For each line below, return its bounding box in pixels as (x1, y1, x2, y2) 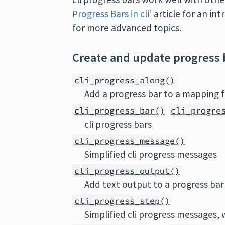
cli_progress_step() (74, 195, 170, 206)
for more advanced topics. (72, 22, 182, 34)
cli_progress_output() (74, 165, 180, 176)
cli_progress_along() (74, 75, 175, 86)
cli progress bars (84, 118, 152, 130)
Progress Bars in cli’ (72, 8, 152, 20)
